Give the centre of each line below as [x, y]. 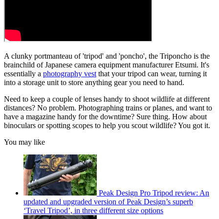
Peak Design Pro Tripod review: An [154, 193]
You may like [24, 142]
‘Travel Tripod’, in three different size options [93, 211]
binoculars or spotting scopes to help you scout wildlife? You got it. [108, 126]
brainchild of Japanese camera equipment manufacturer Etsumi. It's [107, 65]
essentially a [23, 74]
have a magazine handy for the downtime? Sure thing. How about [105, 117]
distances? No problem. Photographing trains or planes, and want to [108, 108]
